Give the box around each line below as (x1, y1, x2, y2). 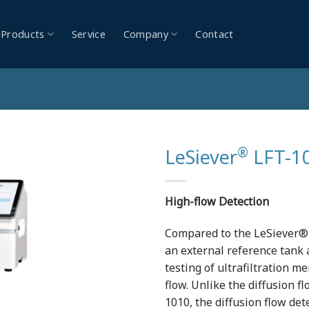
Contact (195, 28, 234, 41)
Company (123, 28, 168, 41)
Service (71, 28, 106, 41)
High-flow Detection (165, 194, 269, 210)
